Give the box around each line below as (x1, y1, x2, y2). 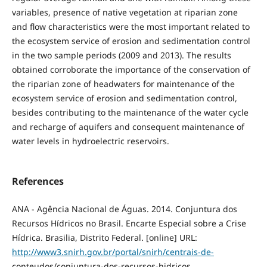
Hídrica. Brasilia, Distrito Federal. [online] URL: (11, 232, 197, 244)
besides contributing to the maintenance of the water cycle (11, 106, 249, 118)
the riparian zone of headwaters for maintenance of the (11, 77, 235, 89)
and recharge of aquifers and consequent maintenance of (11, 120, 244, 132)
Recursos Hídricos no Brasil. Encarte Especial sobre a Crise (11, 218, 246, 229)
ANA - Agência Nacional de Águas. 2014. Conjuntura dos (11, 203, 237, 215)
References (11, 175, 64, 188)
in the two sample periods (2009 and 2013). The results (11, 49, 231, 61)
